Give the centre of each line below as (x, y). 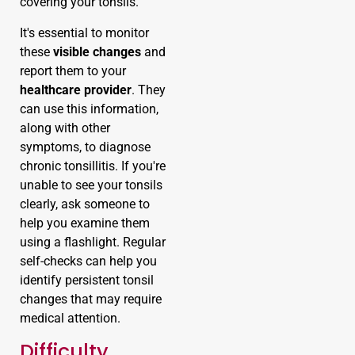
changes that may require (91, 299)
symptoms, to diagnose (85, 147)
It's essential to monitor (84, 32)
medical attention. (70, 318)
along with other (65, 128)
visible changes (97, 52)
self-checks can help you (88, 261)
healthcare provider (76, 90)
